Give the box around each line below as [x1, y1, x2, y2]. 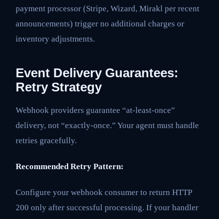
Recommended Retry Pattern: [16, 162, 124, 172]
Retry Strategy [16, 80, 102, 94]
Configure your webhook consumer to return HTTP [16, 188, 192, 197]
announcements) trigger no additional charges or [16, 19, 184, 28]
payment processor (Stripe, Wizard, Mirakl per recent [16, 3, 199, 13]
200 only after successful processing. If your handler [16, 203, 198, 213]
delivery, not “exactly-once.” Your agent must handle [16, 120, 199, 130]
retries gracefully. [16, 135, 77, 145]
